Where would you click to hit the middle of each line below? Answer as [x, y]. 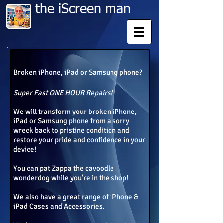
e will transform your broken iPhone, [78, 111]
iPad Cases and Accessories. [59, 206]
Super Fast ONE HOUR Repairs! [63, 93]
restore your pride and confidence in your [79, 140]
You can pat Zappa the [49, 168]
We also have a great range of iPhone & [76, 197]
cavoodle [100, 168]
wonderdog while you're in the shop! [71, 178]
